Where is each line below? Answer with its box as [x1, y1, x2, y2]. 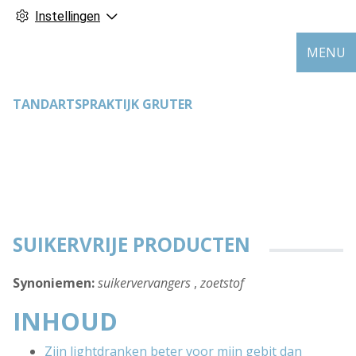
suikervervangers [98, 274, 191, 292]
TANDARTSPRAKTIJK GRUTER [13, 95, 192, 113]
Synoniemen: [13, 274, 95, 292]
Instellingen [35, 9, 100, 24]
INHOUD [13, 304, 118, 339]
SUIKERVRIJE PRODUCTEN [13, 231, 250, 258]
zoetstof [200, 274, 244, 292]
